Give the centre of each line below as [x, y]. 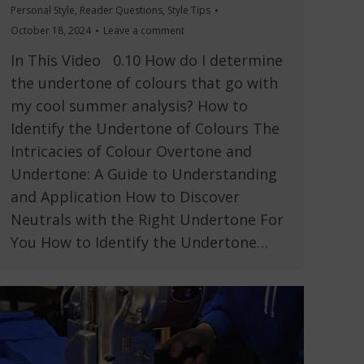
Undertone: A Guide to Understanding [144, 174]
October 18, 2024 [51, 31]
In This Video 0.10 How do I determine [147, 61]
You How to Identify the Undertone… [139, 243]
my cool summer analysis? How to [129, 106]
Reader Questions [121, 11]
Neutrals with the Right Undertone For [147, 220]
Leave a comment [144, 31]
